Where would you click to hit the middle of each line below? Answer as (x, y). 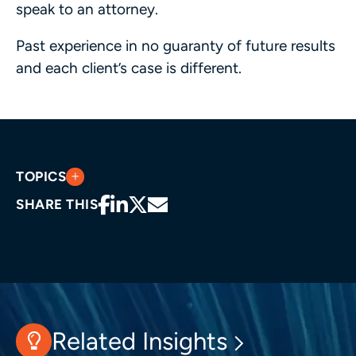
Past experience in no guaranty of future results (176, 45)
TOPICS (41, 176)
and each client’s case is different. (129, 68)
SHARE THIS (57, 204)
